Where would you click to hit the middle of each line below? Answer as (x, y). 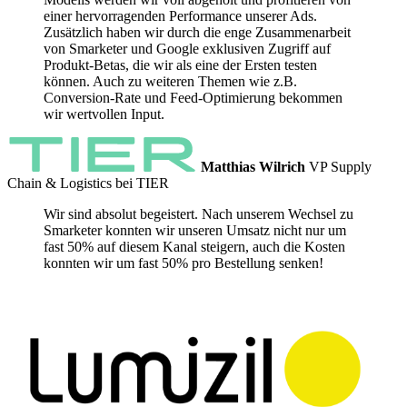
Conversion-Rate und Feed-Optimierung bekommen (193, 98)
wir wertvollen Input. (104, 114)
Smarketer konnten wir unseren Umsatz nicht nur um (195, 231)
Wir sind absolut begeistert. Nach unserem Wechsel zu (199, 214)
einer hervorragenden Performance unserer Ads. (180, 16)
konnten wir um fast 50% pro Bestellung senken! (184, 263)
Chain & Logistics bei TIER (88, 184)
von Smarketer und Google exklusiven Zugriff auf (187, 49)
